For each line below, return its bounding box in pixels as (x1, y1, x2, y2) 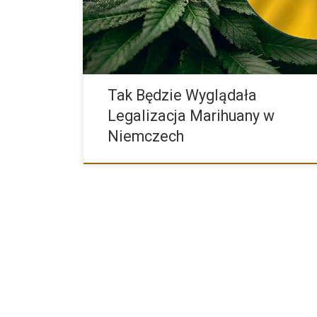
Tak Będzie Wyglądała (108, 86, 258, 105)
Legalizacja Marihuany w (108, 107, 275, 125)
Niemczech (108, 127, 185, 146)
